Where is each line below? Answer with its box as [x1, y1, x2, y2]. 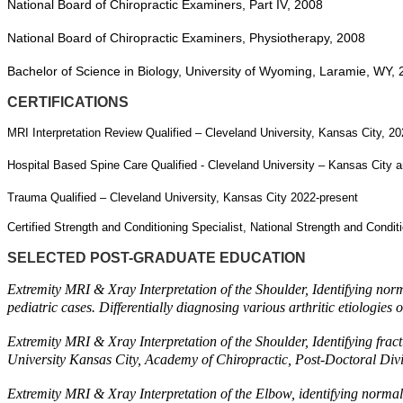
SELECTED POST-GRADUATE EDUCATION [7, 250, 306, 265]
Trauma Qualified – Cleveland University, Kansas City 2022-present [7, 191, 358, 204]
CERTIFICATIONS [7, 94, 129, 110]
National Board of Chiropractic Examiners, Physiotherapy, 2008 [7, 31, 365, 45]
